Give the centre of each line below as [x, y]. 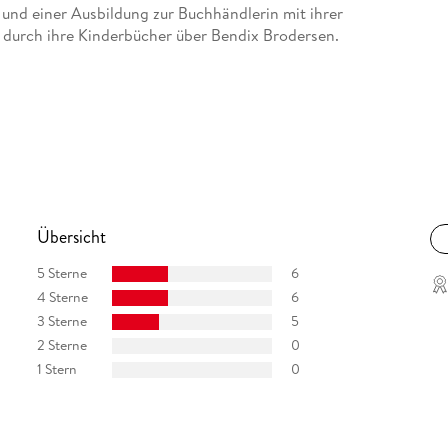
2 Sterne [61, 345]
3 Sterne [61, 321]
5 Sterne [61, 273]
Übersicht [71, 236]
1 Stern [56, 369]
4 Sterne [62, 297]
